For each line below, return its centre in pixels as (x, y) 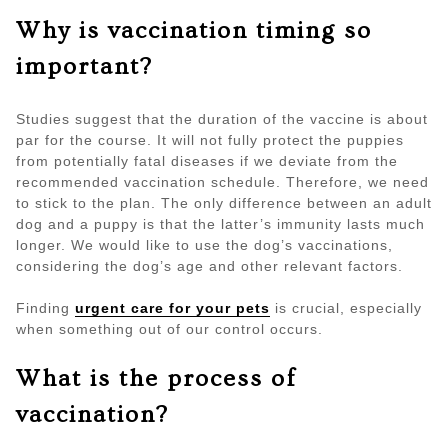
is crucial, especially (348, 308)
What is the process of (156, 379)
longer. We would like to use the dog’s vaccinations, (204, 245)
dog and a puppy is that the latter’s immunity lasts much (220, 224)
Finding (45, 308)
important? (84, 67)
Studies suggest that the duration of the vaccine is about (222, 119)
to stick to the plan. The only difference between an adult (224, 203)
